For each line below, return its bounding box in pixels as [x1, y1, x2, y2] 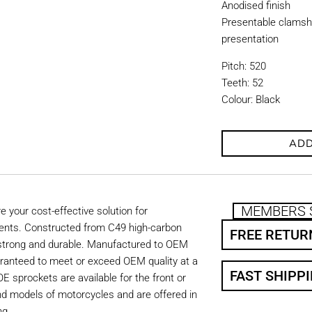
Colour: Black [221, 93, 281, 106]
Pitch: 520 [221, 60, 267, 72]
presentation [221, 33, 279, 45]
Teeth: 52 [221, 77, 264, 89]
